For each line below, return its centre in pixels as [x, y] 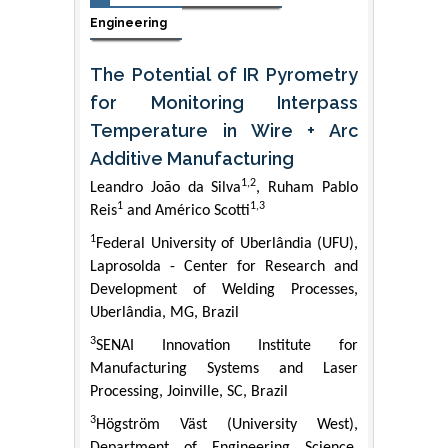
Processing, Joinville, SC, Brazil [189, 392]
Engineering [128, 22]
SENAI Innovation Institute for [227, 346]
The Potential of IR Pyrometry [224, 75]
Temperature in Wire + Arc [224, 131]
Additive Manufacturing [192, 159]
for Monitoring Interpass [224, 103]
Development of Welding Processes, [224, 290]
